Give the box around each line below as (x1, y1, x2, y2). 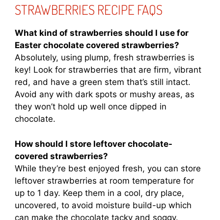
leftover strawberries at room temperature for (15, 175, 194, 186)
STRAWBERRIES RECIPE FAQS (15, 1, 163, 18)
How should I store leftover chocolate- (15, 138, 172, 149)
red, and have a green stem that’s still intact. (15, 77, 191, 87)
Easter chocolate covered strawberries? (15, 40, 179, 51)
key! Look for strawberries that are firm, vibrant (15, 65, 201, 75)
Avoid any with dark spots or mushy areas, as (15, 89, 194, 100)
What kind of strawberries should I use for (15, 28, 189, 38)
